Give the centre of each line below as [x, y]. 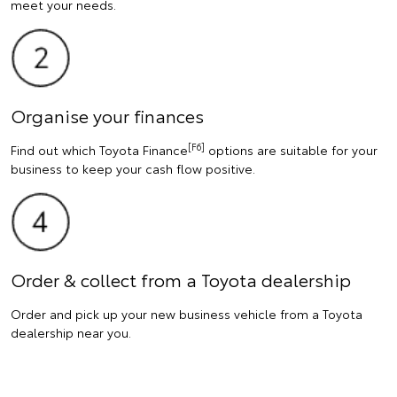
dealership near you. [71, 332]
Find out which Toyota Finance [99, 150]
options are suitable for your [291, 150]
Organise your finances [107, 116]
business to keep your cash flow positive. [133, 169]
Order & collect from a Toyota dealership [181, 279]
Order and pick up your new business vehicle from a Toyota [187, 313]
